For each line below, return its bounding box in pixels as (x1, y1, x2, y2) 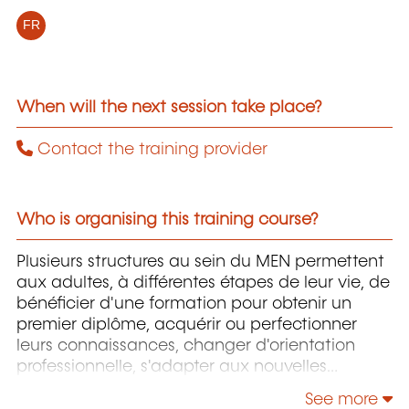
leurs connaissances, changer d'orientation (16, 337, 355, 354)
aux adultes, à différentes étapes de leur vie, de (16, 274, 390, 291)
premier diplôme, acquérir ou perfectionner (16, 316, 357, 333)
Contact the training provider (33, 142, 267, 159)
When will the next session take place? (16, 100, 322, 117)
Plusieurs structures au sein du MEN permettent (16, 253, 384, 270)
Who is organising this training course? (16, 212, 319, 229)
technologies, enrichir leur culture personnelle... (16, 379, 384, 396)
